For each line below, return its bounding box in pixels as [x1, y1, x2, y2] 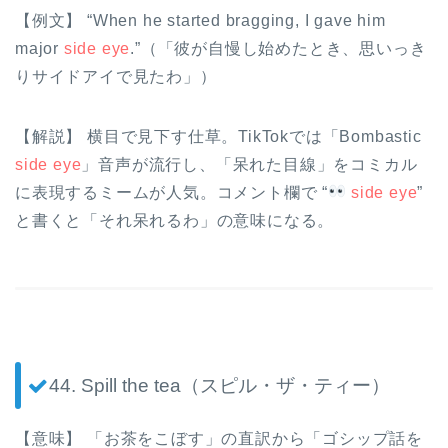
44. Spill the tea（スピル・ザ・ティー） [49, 375, 390, 397]
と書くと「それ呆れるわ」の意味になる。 [15, 211, 335, 229]
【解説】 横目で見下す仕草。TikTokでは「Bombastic [15, 127, 422, 145]
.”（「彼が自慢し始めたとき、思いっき [130, 39, 427, 57]
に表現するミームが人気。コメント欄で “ [15, 183, 328, 201]
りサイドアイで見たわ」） [15, 67, 217, 85]
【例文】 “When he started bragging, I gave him [15, 11, 386, 29]
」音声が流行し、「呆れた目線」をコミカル [81, 155, 418, 173]
